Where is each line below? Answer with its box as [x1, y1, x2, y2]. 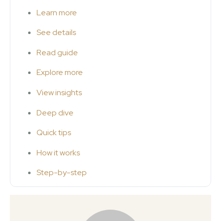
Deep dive [37, 107, 74, 118]
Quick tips [37, 127, 71, 138]
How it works [37, 147, 80, 158]
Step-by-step [37, 167, 87, 178]
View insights [37, 87, 82, 98]
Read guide [37, 47, 78, 58]
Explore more [37, 67, 83, 78]
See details [37, 27, 76, 38]
